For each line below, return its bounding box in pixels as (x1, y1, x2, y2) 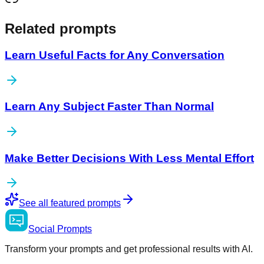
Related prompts (5, 20, 116, 37)
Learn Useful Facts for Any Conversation (5, 48, 225, 61)
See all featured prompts (19, 198, 121, 209)
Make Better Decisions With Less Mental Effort (5, 151, 254, 164)
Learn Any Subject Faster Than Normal (5, 100, 214, 113)
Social (28, 224, 55, 235)
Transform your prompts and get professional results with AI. (5, 244, 253, 255)
